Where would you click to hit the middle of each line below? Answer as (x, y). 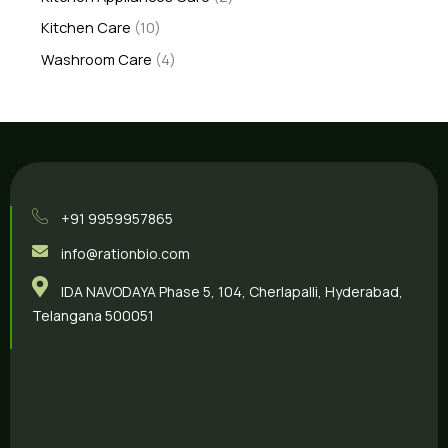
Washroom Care (97, 59)
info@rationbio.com (125, 253)
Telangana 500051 (93, 316)
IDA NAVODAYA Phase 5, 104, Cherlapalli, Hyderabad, (232, 292)
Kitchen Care (86, 27)
